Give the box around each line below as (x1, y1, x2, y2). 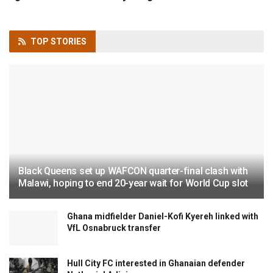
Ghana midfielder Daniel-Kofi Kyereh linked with (67, 211, 258, 221)
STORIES (51, 36, 87, 46)
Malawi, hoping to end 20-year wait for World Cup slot (18, 177, 249, 189)
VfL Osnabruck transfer (67, 222, 161, 233)
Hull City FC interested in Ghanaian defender (67, 258, 245, 268)
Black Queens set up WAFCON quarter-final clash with (18, 165, 248, 177)
